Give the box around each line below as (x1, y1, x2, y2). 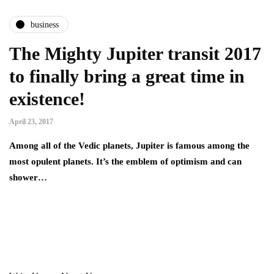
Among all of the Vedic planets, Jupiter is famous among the (9, 141, 250, 151)
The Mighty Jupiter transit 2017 (9, 43, 261, 64)
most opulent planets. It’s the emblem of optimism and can (9, 157, 242, 167)
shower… (9, 172, 47, 183)
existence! (9, 89, 85, 109)
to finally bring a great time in (9, 66, 245, 87)
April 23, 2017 (9, 117, 53, 127)
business (31, 20, 59, 29)
